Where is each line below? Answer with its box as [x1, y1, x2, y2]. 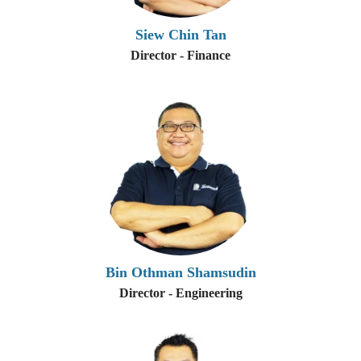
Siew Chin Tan [135, 27, 226, 43]
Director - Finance [131, 48, 230, 62]
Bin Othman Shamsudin [105, 264, 256, 280]
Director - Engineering [118, 286, 243, 300]
